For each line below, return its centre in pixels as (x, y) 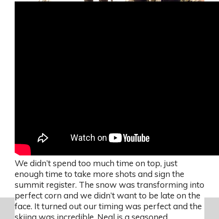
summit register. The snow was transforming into (109, 185)
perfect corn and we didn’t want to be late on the (108, 196)
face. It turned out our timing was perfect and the (108, 206)
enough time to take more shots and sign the (99, 174)
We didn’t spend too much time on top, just (96, 163)
